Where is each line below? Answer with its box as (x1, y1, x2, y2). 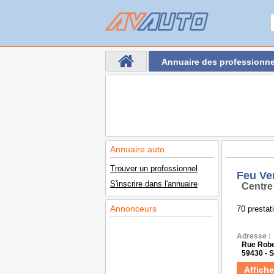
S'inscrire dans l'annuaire (110, 179, 198, 188)
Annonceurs (110, 204, 157, 213)
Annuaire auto (110, 144, 165, 154)
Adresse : (237, 232, 271, 240)
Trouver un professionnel (110, 164, 198, 173)
